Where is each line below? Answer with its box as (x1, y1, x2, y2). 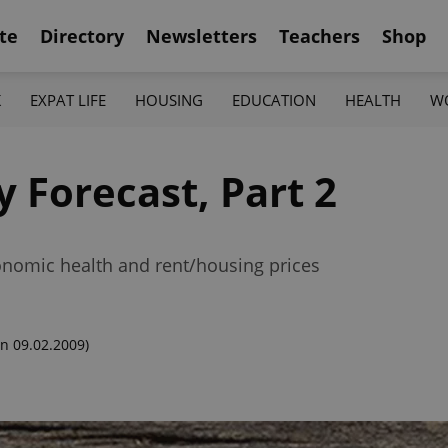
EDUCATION (232, 89, 317, 110)
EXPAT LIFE (29, 89, 106, 110)
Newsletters (146, 23, 257, 48)
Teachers (279, 23, 360, 48)
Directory (40, 23, 124, 48)
